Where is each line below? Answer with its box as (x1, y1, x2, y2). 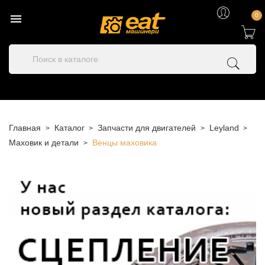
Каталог (54, 123, 85, 132)
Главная (9, 123, 41, 132)
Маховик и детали (9, 138, 79, 147)
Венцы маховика (92, 138, 157, 147)
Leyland (209, 123, 239, 132)
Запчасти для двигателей (98, 123, 196, 132)
